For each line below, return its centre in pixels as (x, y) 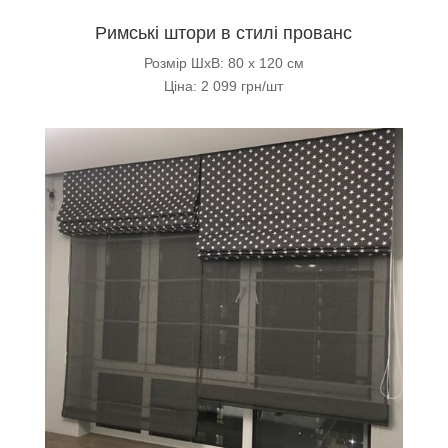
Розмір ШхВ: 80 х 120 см (223, 62)
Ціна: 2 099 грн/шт (224, 85)
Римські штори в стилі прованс (224, 32)
